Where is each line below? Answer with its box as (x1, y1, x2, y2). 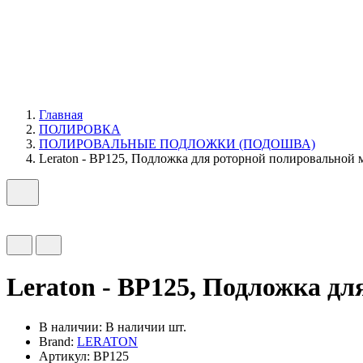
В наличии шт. (105, 319, 186, 334)
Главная (39, 108, 83, 122)
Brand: (39, 334, 77, 348)
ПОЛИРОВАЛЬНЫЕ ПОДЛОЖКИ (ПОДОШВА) (39, 137, 315, 151)
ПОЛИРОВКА (39, 122, 121, 136)
